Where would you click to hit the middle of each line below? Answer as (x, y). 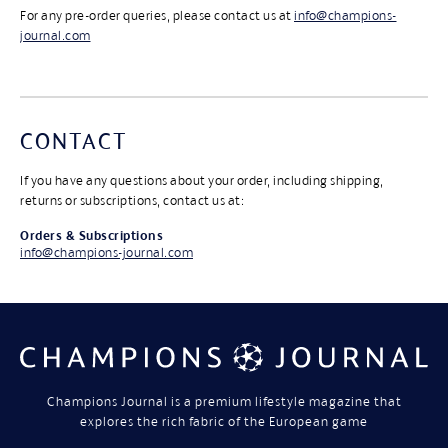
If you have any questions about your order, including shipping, (202, 181)
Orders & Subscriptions (91, 236)
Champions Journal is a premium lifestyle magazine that (224, 402)
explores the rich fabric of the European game (224, 422)
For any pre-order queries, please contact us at (157, 16)
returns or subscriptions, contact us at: (132, 201)
